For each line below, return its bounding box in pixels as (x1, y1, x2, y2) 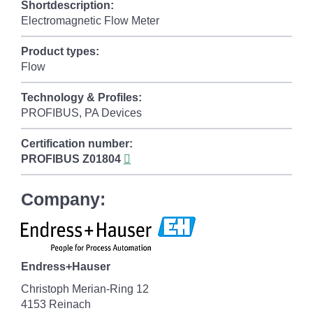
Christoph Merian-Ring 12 (21, 283, 149, 295)
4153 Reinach (21, 298, 91, 310)
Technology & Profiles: (21, 92, 142, 103)
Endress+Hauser (21, 261, 110, 272)
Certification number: (21, 138, 133, 150)
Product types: (21, 45, 99, 57)
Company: (21, 189, 105, 209)
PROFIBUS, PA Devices (21, 107, 142, 119)
